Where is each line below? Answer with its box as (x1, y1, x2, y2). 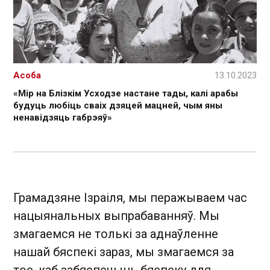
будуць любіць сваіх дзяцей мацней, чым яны (13, 99, 222, 111)
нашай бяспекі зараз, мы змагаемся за (13, 244, 234, 259)
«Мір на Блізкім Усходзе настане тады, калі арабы (13, 87, 238, 99)
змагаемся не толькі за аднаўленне (13, 226, 218, 241)
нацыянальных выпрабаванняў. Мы (13, 208, 219, 223)
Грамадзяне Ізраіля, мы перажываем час (13, 190, 247, 205)
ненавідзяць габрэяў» (13, 111, 112, 123)
